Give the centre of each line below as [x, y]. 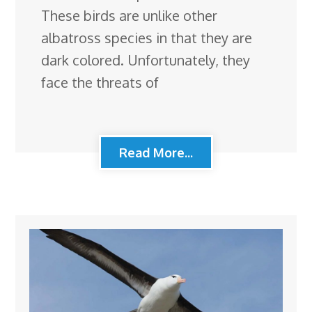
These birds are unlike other [130, 16]
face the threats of [100, 83]
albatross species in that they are [147, 38]
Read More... [156, 153]
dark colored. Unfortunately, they [146, 60]
